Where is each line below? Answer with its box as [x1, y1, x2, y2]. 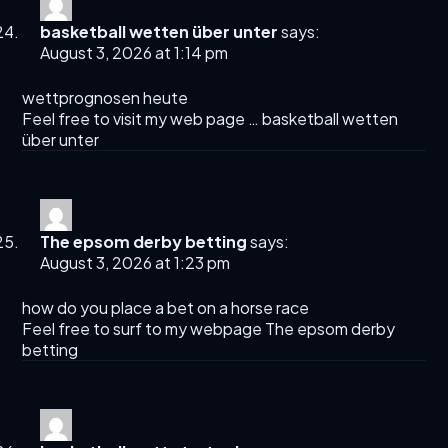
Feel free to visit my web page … [22, 108, 263, 130]
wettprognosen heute [22, 87, 189, 109]
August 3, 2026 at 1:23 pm [40, 252, 231, 274]
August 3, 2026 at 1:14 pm [40, 42, 229, 64]
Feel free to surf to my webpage [22, 318, 266, 340]
